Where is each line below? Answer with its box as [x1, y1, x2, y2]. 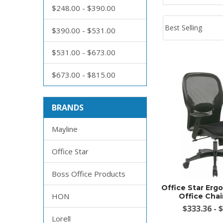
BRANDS [51, 102, 84, 113]
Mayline [51, 124, 78, 134]
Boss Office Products [51, 169, 125, 179]
